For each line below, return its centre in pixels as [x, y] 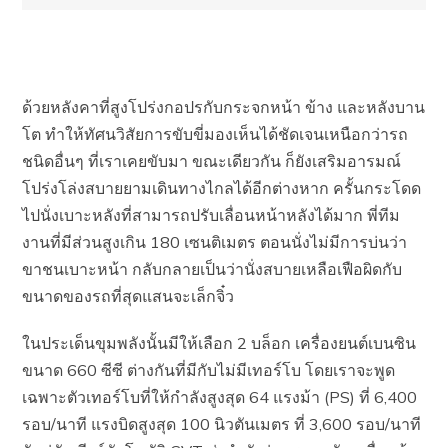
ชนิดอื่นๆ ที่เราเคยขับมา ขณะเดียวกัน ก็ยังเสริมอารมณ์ [212, 161]
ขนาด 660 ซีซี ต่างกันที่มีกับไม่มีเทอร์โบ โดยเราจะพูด [209, 370]
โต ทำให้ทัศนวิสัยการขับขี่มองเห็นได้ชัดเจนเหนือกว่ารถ [215, 134]
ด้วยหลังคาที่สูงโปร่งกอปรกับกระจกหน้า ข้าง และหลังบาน [224, 107]
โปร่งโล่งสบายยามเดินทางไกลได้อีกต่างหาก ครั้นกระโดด [222, 188]
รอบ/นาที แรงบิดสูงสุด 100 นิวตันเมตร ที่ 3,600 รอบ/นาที [222, 424]
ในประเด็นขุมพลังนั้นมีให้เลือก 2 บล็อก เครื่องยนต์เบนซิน [219, 343]
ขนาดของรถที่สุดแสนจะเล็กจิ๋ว [128, 296]
